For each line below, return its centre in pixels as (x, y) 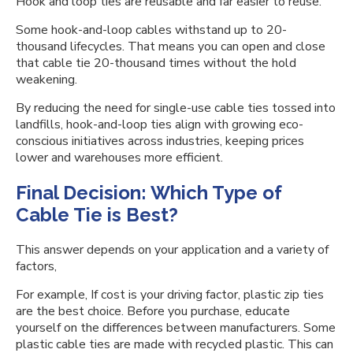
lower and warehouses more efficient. (119, 158)
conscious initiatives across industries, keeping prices (160, 141)
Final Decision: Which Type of (149, 193)
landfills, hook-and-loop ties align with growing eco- (160, 124)
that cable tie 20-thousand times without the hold (156, 63)
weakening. (48, 80)
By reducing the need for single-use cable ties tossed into (176, 108)
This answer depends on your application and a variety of (172, 250)
